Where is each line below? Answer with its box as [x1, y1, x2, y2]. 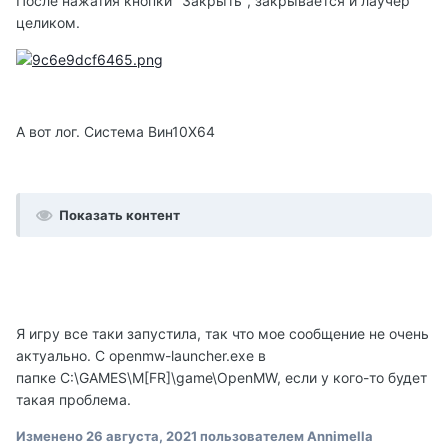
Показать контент [59, 206, 180, 223]
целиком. [16, 13, 80, 31]
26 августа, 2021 [86, 427, 197, 444]
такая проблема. [16, 390, 131, 408]
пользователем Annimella [197, 427, 373, 444]
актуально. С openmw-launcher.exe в [16, 346, 266, 364]
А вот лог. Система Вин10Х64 [16, 122, 215, 140]
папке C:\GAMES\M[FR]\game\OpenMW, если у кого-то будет [16, 368, 427, 386]
